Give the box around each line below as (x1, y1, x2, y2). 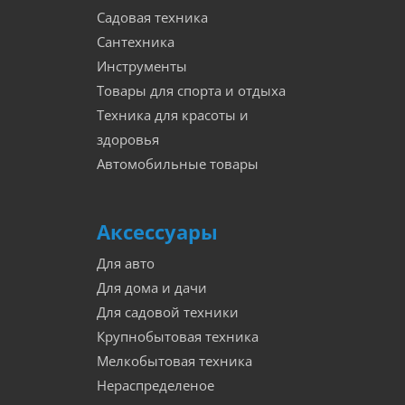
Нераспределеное (97, 376, 214, 396)
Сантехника (97, 33, 174, 52)
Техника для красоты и (97, 106, 249, 126)
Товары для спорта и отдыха (97, 81, 286, 101)
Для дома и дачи (97, 278, 207, 298)
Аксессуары (97, 219, 218, 246)
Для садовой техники (97, 303, 239, 323)
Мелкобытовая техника (97, 352, 252, 372)
